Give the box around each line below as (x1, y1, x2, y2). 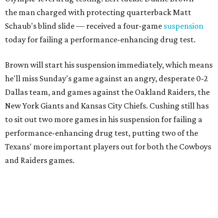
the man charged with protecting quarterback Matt (5, 7, 191, 17)
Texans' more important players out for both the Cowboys (5, 142, 211, 151)
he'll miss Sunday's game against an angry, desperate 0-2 (5, 73, 208, 83)
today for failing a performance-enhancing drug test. (5, 35, 196, 44)
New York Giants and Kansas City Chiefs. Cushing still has (5, 101, 209, 110)
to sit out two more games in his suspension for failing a (5, 114, 202, 124)
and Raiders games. (5, 155, 74, 165)
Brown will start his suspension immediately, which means (5, 60, 213, 70)
